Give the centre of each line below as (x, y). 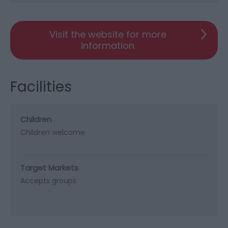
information (108, 46)
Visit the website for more (108, 35)
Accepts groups (48, 181)
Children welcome (53, 133)
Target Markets (49, 168)
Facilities (41, 87)
